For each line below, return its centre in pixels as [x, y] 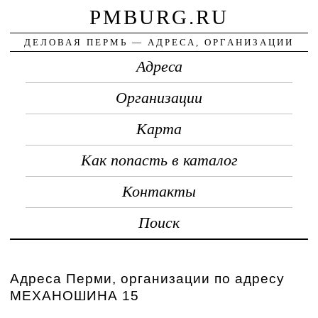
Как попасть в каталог [159, 160]
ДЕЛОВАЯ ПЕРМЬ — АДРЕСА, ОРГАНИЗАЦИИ [159, 42]
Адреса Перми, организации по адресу [148, 278]
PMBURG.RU [159, 17]
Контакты [159, 191]
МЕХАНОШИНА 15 [75, 295]
